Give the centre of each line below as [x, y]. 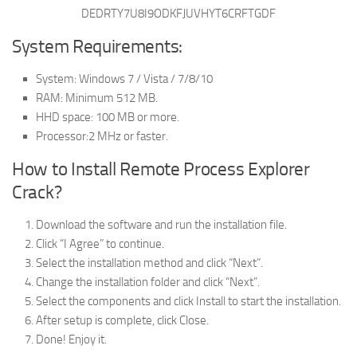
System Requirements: [97, 46]
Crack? [37, 192]
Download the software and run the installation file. [161, 224]
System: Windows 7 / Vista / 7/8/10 [124, 78]
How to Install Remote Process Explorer [161, 169]
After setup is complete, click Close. [122, 320]
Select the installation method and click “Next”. [149, 263]
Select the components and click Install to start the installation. [188, 301]
